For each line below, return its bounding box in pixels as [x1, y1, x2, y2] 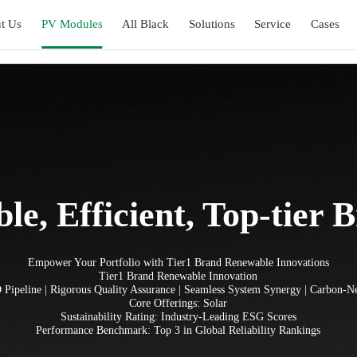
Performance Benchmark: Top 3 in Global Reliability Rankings [36, 324, 321, 337]
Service [254, 18, 292, 31]
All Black [122, 18, 170, 31]
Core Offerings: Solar [129, 296, 228, 310]
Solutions [188, 18, 235, 31]
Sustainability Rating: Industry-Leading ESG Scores [60, 310, 296, 324]
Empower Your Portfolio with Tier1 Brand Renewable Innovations [27, 256, 329, 269]
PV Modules [41, 18, 103, 31]
